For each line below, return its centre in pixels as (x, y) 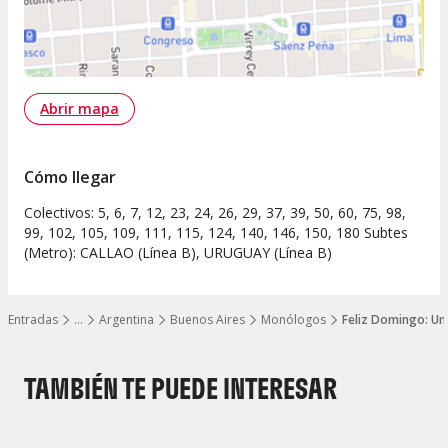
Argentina (126, 320)
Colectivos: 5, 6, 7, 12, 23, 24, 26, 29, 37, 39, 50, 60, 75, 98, (215, 213)
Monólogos (293, 320)
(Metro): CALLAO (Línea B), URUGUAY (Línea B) (178, 253)
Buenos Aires (207, 320)
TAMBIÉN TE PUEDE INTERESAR (180, 387)
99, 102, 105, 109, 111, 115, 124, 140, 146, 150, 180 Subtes (216, 233)
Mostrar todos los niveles (145, 327)
